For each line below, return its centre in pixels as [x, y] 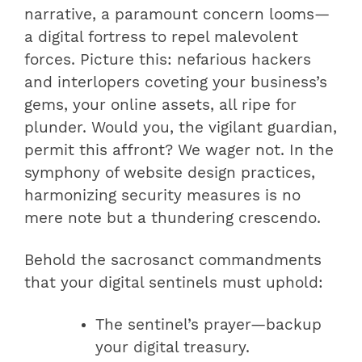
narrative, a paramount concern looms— [177, 15]
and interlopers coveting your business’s [176, 83]
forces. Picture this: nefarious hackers [168, 60]
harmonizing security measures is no [162, 196]
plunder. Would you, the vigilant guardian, [181, 128]
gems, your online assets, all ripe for [160, 105]
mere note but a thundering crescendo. [173, 219]
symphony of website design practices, [170, 173]
